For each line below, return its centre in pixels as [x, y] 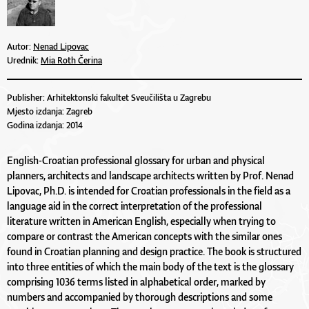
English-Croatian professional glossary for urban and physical [136, 160]
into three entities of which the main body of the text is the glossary [150, 266]
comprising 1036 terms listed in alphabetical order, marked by [136, 281]
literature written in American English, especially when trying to [141, 221]
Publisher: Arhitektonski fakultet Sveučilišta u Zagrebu [109, 97]
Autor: [20, 46]
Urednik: [24, 60]
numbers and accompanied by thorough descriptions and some [140, 297]
